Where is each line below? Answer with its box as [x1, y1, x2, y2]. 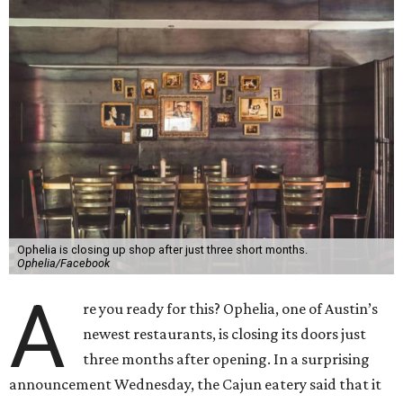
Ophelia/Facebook [16, 256, 110, 270]
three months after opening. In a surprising [83, 350, 371, 368]
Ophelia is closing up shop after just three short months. [16, 243, 308, 256]
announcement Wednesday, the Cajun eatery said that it [9, 375, 381, 393]
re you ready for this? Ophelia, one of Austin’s [83, 300, 379, 318]
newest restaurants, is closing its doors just [83, 325, 367, 343]
